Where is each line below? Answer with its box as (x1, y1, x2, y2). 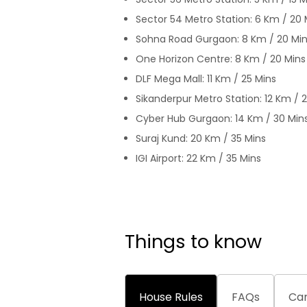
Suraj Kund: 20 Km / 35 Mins (136, 132, 266, 145)
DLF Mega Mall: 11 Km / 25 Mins (136, 72, 276, 86)
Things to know (125, 229, 262, 254)
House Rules (139, 289, 203, 305)
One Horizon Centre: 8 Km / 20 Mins (136, 52, 306, 66)
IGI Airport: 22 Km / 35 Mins (136, 151, 261, 165)
